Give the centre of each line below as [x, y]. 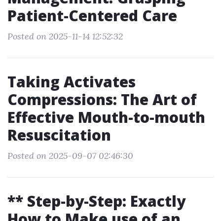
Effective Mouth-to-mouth [106, 117]
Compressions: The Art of [102, 99]
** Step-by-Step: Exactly [96, 201]
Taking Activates [72, 82]
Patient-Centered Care [92, 16]
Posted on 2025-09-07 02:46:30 [70, 156]
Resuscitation [59, 135]
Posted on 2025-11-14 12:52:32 [65, 36]
